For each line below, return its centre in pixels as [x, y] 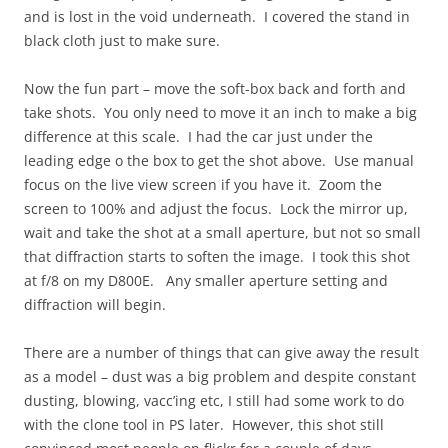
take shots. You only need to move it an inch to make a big [220, 112]
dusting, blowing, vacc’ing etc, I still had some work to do [214, 400]
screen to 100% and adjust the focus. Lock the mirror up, [216, 208]
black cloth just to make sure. [122, 40]
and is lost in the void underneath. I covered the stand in [217, 16]
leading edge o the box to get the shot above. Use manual [219, 160]
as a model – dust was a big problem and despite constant [220, 376]
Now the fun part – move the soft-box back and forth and [215, 88]
